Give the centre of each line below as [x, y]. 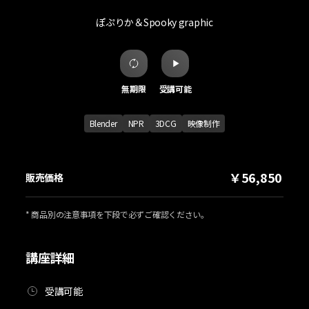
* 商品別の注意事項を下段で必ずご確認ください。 [117, 214]
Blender [103, 123]
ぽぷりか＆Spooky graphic [154, 22]
